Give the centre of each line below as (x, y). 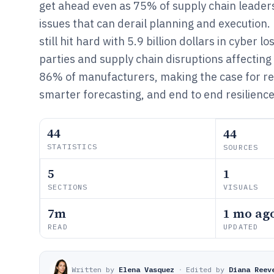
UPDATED (241, 227)
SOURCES (241, 147)
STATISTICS (72, 146)
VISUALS (241, 187)
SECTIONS (68, 187)
